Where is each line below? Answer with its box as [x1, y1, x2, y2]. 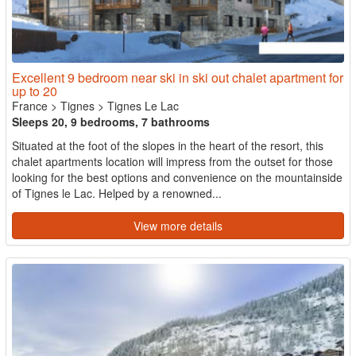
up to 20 [12, 81, 57, 100]
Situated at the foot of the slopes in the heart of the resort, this [12, 137, 323, 153]
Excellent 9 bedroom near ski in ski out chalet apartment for [12, 68, 343, 87]
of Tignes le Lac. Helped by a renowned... [12, 184, 222, 201]
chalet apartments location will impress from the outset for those [12, 153, 333, 169]
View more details [133, 217, 222, 234]
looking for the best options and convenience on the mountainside [12, 168, 342, 185]
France [12, 97, 48, 114]
